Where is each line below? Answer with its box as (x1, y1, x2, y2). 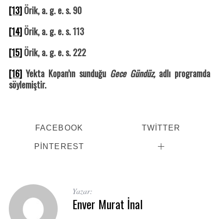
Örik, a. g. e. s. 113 (22, 25, 84, 38)
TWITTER (141, 123, 181, 132)
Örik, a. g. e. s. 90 (22, 4, 82, 17)
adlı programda (159, 67, 211, 80)
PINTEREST (34, 142, 85, 151)
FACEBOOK (35, 123, 83, 132)
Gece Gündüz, (110, 67, 159, 80)
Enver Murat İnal (72, 195, 143, 213)
